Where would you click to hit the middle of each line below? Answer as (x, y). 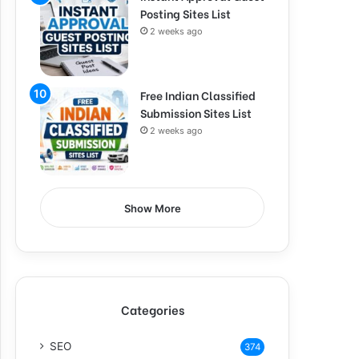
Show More (152, 208)
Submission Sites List (196, 113)
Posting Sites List (186, 13)
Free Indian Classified (198, 95)
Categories (152, 309)
